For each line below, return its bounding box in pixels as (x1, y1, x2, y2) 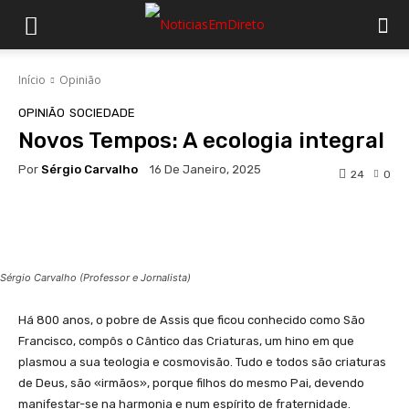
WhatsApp (183, 215, 237, 229)
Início (18, 72, 46, 88)
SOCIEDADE (69, 106, 135, 120)
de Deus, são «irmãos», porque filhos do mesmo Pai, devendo (18, 376, 364, 391)
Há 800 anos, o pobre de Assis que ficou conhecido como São (18, 313, 365, 328)
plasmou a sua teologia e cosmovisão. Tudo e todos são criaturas (18, 355, 386, 370)
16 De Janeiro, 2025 (150, 163, 261, 177)
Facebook (63, 215, 113, 229)
